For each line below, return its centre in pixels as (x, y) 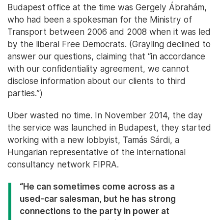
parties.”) (25, 93)
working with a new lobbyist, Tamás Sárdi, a (93, 140)
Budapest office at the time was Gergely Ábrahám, (107, 7)
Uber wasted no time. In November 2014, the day (105, 115)
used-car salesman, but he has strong (98, 199)
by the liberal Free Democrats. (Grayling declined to (109, 44)
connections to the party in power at (95, 211)
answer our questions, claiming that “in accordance (106, 56)
